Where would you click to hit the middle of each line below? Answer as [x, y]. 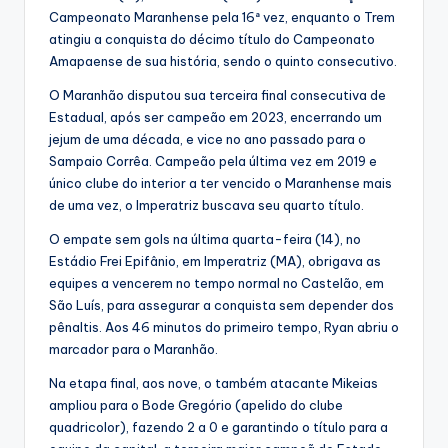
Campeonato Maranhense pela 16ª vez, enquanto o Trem [222, 17]
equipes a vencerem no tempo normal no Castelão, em [216, 283]
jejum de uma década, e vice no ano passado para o [207, 139]
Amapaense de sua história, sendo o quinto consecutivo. [223, 61]
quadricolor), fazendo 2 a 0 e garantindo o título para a [218, 427]
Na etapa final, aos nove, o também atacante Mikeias [213, 383]
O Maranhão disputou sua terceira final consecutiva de [217, 95]
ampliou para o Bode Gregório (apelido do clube [196, 405]
